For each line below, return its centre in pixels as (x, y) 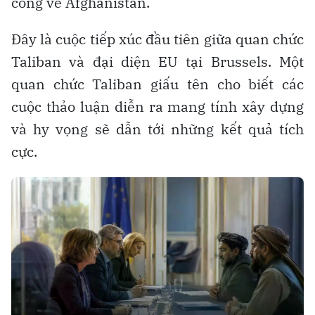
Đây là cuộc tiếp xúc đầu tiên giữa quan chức (157, 39)
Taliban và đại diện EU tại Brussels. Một (157, 61)
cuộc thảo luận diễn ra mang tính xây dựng (157, 106)
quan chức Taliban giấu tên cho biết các (157, 84)
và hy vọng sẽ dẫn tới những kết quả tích (157, 129)
